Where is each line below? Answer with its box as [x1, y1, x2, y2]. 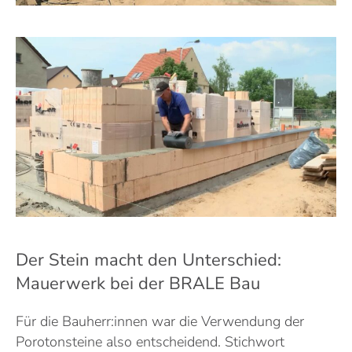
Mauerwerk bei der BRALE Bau [16, 272, 260, 296]
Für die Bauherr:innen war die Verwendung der [16, 312, 304, 332]
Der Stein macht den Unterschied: [16, 248, 281, 273]
